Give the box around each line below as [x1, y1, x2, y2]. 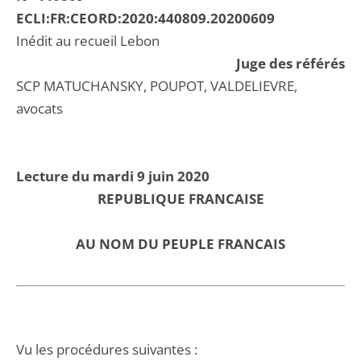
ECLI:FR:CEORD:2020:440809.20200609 [16, 9, 275, 27]
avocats [16, 99, 63, 118]
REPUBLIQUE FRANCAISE [97, 189, 264, 208]
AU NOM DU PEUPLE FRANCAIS [76, 234, 285, 253]
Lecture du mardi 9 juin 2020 [16, 167, 210, 185]
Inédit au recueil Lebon [16, 31, 160, 50]
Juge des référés [236, 54, 345, 73]
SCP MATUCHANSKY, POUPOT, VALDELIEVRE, [16, 77, 297, 95]
